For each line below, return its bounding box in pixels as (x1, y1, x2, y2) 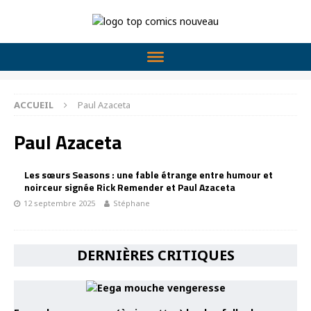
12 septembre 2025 (24, 198, 95, 208)
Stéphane (113, 198, 150, 208)
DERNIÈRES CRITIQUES (76, 246, 235, 264)
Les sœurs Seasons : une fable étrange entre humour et (24, 167, 273, 182)
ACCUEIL (14, 99, 53, 111)
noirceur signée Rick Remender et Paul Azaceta (24, 180, 235, 194)
